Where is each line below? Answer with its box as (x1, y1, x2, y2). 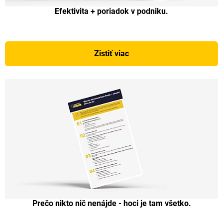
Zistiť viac (94, 48, 129, 58)
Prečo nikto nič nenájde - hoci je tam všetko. (32, 198, 191, 208)
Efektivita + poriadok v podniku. (55, 6, 168, 16)
